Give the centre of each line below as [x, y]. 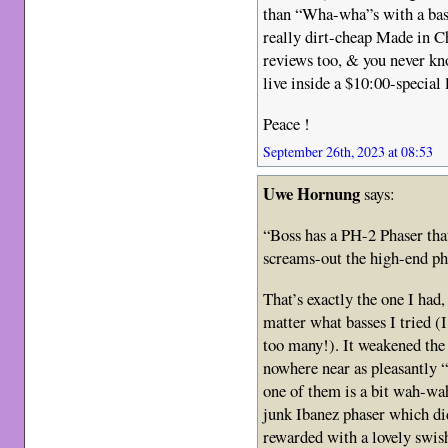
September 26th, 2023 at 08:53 [348, 152]
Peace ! [287, 124]
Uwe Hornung [312, 194]
